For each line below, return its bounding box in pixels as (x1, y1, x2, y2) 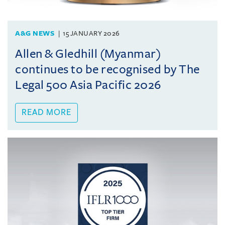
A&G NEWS (15, 30, 54, 37)
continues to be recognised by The (15, 63, 200, 76)
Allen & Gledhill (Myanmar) (15, 47, 161, 60)
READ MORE (22, 108, 71, 117)
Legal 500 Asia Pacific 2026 (15, 78, 161, 91)
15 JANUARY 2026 (63, 30, 120, 37)
